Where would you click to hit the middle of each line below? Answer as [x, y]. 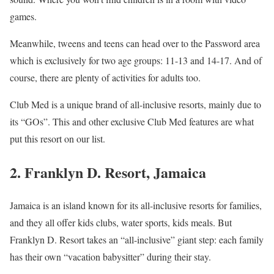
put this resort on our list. [57, 138]
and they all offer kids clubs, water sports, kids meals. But [121, 223]
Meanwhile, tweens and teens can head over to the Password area [135, 43]
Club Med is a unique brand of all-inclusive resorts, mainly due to [135, 104]
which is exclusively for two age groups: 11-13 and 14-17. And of [136, 60]
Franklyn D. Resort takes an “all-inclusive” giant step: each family [137, 240]
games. [23, 16]
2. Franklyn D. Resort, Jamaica [108, 172]
